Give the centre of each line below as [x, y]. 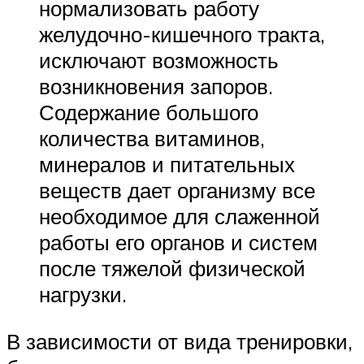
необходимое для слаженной [180, 217]
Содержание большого [149, 113]
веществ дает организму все [177, 191]
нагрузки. [83, 295]
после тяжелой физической [172, 269]
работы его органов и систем [178, 243]
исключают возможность [159, 61]
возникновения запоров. [156, 87]
